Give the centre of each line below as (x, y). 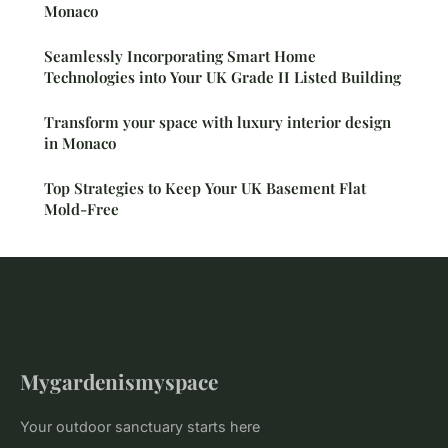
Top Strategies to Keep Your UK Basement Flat (205, 188)
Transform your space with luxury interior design (217, 122)
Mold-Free (81, 209)
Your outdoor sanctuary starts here (140, 427)
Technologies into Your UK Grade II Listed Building (222, 77)
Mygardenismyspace (119, 381)
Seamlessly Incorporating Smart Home (180, 56)
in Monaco (80, 143)
